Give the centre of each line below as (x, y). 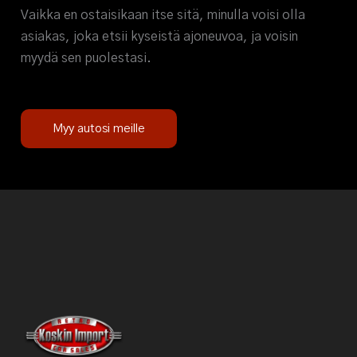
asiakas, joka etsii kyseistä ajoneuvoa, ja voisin (160, 37)
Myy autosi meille (99, 129)
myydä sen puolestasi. (86, 59)
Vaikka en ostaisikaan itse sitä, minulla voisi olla (163, 16)
